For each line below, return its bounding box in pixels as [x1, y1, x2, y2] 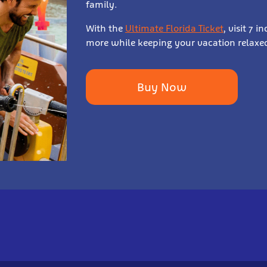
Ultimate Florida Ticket [125, 22, 223, 34]
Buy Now [137, 79, 187, 94]
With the [86, 22, 125, 34]
